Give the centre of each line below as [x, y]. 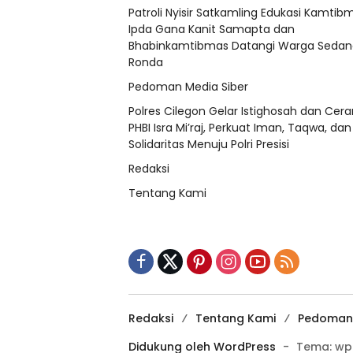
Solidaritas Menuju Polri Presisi [209, 145]
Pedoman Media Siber [188, 87]
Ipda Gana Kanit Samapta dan [212, 30]
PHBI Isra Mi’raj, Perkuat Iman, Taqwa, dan [240, 128]
